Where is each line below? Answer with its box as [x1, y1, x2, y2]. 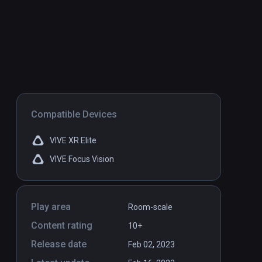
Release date [31, 239, 87, 250]
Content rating [31, 220, 92, 232]
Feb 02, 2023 [128, 240, 175, 250]
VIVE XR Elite [50, 136, 96, 146]
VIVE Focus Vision [50, 154, 114, 164]
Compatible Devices [31, 109, 117, 120]
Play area [31, 201, 71, 213]
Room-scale [128, 202, 173, 212]
